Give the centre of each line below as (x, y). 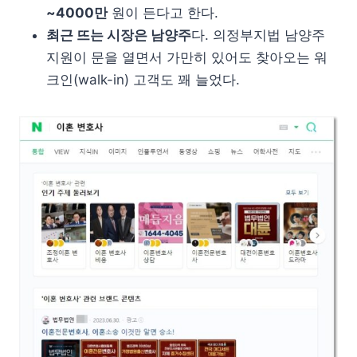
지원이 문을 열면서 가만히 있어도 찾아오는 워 (187, 57)
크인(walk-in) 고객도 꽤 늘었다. (143, 79)
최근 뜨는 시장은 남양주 (119, 35)
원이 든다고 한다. (163, 12)
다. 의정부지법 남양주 (258, 35)
